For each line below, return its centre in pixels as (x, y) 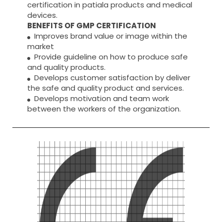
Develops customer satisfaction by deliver (110, 78)
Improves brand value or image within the (109, 36)
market (41, 47)
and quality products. (66, 67)
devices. (42, 15)
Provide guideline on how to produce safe (109, 57)
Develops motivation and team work (100, 99)
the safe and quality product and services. (106, 88)
